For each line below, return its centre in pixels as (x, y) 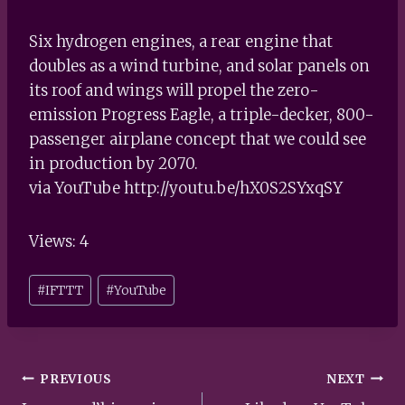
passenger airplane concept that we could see (198, 139)
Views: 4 (59, 241)
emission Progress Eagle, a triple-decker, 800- (202, 114)
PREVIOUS (76, 379)
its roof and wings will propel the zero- (174, 90)
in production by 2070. (113, 163)
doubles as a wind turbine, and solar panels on (199, 66)
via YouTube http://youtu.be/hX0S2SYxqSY (186, 188)
